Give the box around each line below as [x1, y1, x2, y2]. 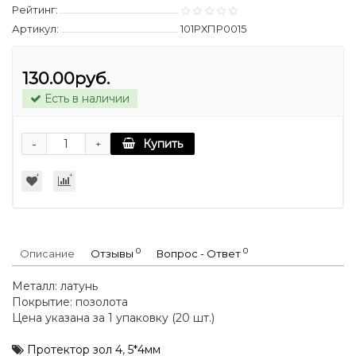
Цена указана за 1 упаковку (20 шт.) [12, 311, 215, 326]
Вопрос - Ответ [157, 247, 243, 261]
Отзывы [91, 247, 136, 261]
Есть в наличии [41, 91, 130, 106]
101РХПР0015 [180, 22, 246, 36]
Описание [20, 247, 75, 261]
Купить [143, 137, 183, 152]
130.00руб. [22, 68, 110, 89]
